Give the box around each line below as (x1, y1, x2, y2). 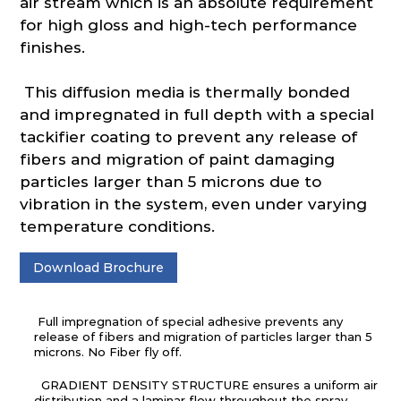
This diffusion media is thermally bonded (20, 82, 351, 101)
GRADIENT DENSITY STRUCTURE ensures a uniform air (34, 377, 379, 392)
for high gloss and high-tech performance (20, 15, 358, 34)
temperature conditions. (20, 217, 216, 235)
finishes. (20, 38, 90, 56)
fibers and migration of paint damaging (20, 149, 336, 168)
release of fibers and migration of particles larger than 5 (34, 328, 373, 344)
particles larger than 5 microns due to (20, 172, 322, 191)
